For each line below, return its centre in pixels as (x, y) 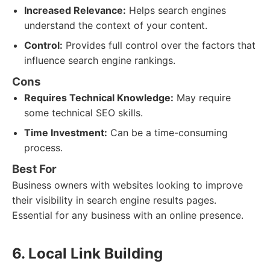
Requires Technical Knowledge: (99, 98)
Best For (34, 169)
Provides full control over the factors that (159, 45)
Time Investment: (66, 133)
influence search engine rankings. (100, 60)
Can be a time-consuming (168, 133)
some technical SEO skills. (83, 113)
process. (43, 148)
